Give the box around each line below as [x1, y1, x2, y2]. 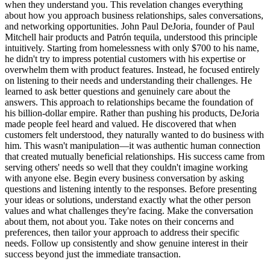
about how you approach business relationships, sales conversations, [5, 10, 263, 21]
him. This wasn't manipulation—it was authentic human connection [5, 140, 260, 151]
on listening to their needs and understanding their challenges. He [5, 75, 252, 86]
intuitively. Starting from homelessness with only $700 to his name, [5, 43, 259, 54]
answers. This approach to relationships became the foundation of [5, 97, 253, 108]
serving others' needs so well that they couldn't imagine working [5, 162, 248, 173]
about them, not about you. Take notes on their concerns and [5, 216, 234, 227]
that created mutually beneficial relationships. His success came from [5, 151, 265, 162]
